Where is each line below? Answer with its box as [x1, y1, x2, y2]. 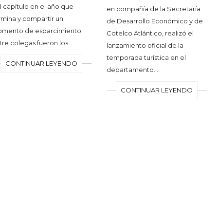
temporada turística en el [107, 53, 186, 61]
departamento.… [107, 65, 160, 73]
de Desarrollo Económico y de [107, 17, 203, 25]
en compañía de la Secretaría [107, 4, 201, 13]
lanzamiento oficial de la [107, 41, 184, 49]
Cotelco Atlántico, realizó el [107, 29, 194, 37]
